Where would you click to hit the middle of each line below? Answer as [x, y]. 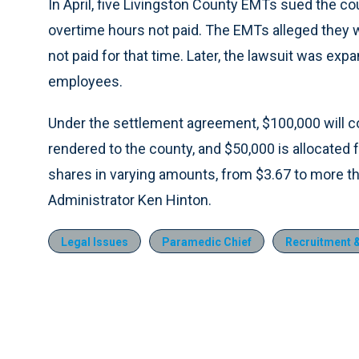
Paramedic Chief [207, 242]
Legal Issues [95, 242]
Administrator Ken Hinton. [130, 200]
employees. [85, 81]
